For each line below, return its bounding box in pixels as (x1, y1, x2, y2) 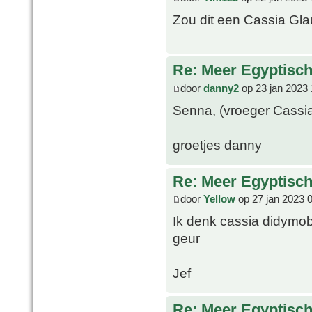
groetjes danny (173, 136, 262, 153)
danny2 (203, 81, 239, 94)
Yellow (203, 193, 235, 205)
